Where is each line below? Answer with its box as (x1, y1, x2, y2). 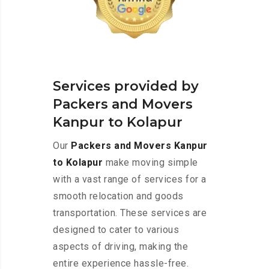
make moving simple (103, 157, 198, 169)
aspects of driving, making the (53, 241, 188, 253)
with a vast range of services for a (53, 174, 207, 186)
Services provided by (53, 78, 199, 95)
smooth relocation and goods (53, 190, 184, 202)
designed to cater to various (53, 224, 179, 236)
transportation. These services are (53, 207, 207, 219)
